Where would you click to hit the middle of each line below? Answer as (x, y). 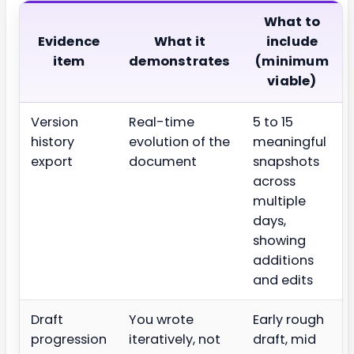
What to (292, 22)
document (163, 162)
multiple (279, 201)
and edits (283, 281)
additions (283, 261)
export (52, 162)
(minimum (292, 62)
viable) (292, 81)
